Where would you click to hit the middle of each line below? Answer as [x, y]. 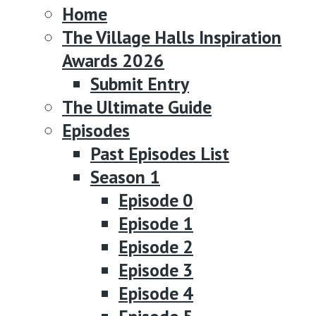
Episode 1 [156, 223]
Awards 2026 [113, 60]
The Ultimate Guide [137, 107]
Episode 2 [156, 246]
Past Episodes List [160, 153]
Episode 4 [156, 293]
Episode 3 [156, 269]
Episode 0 [156, 200]
